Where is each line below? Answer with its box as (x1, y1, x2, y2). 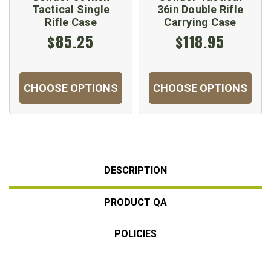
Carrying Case (164, 16, 237, 29)
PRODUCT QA (104, 197, 167, 209)
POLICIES (114, 228, 157, 240)
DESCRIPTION (104, 165, 167, 177)
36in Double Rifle (157, 3, 244, 16)
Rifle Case (45, 16, 97, 29)
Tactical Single (31, 3, 110, 16)
